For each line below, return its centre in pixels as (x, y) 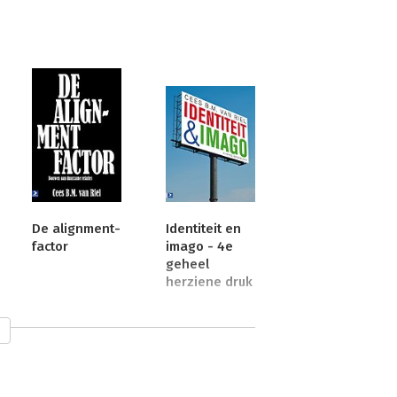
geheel (188, 265)
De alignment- (77, 229)
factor (51, 247)
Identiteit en (204, 229)
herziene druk (210, 282)
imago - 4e (200, 247)
